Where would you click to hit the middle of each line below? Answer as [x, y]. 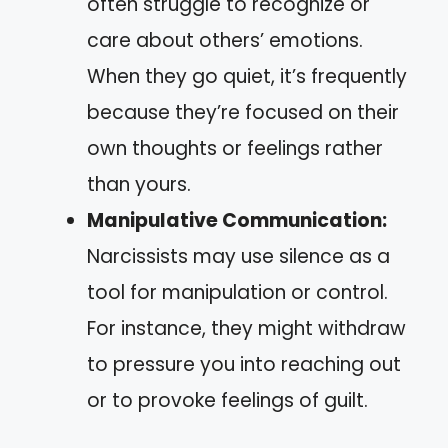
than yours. [139, 184]
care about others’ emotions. [225, 40]
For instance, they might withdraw [246, 328]
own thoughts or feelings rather [235, 148]
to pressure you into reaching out [244, 364]
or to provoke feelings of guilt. [227, 400]
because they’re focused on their [243, 112]
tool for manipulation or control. [237, 292]
